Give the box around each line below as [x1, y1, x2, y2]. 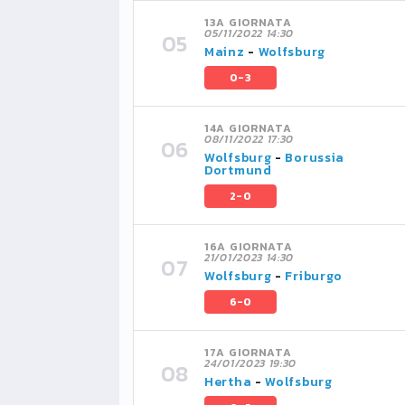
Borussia [285, 148, 345, 167]
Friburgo [285, 267, 344, 286]
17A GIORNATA [204, 344, 292, 361]
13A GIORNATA [204, 14, 292, 31]
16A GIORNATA [204, 239, 293, 255]
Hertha [204, 372, 252, 391]
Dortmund [204, 161, 272, 180]
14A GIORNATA [204, 120, 292, 137]
